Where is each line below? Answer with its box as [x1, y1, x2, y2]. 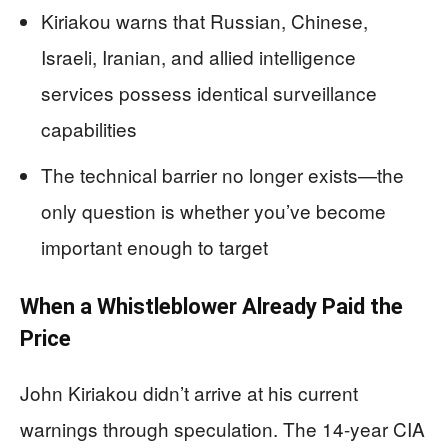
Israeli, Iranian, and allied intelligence [41, 43, 356, 71]
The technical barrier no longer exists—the [41, 161, 404, 189]
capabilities [41, 115, 137, 143]
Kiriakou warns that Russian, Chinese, [41, 7, 368, 35]
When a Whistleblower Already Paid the [20, 294, 403, 320]
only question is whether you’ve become [41, 197, 386, 225]
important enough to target [41, 233, 268, 261]
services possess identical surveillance [41, 79, 377, 107]
